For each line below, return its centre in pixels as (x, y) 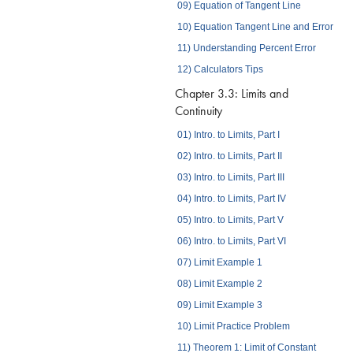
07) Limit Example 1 (219, 262)
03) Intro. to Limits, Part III (230, 177)
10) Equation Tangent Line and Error (255, 27)
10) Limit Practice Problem (233, 326)
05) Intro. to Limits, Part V (230, 219)
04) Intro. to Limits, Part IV (231, 198)
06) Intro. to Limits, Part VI (231, 241)
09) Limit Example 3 (219, 305)
